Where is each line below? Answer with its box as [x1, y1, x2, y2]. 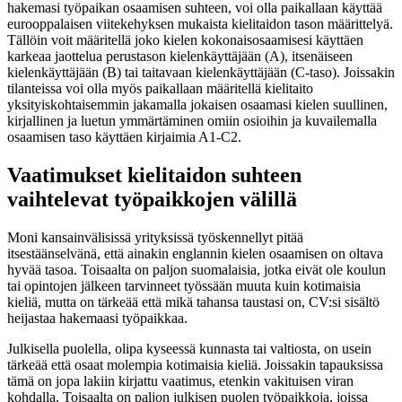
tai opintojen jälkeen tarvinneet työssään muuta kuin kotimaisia [7, 277, 361, 293]
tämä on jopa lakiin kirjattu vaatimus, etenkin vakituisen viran [7, 372, 354, 389]
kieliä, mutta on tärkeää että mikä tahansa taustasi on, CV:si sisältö [7, 293, 380, 310]
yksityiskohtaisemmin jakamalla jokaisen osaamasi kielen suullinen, [7, 97, 388, 113]
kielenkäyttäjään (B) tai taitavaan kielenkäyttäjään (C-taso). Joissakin [7, 65, 395, 81]
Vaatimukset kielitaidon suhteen [7, 162, 301, 187]
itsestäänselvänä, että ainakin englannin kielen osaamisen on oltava [7, 245, 383, 261]
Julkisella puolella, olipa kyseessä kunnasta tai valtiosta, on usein [7, 340, 371, 356]
